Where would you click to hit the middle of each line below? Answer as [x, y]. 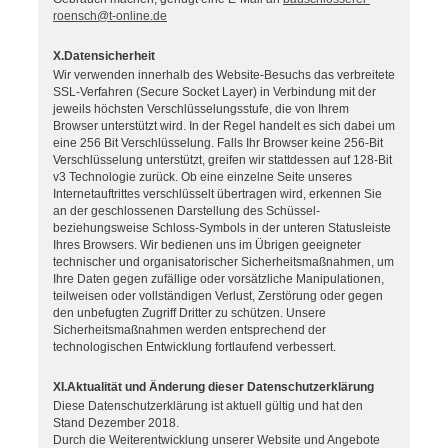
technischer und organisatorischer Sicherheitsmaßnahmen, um [223, 262]
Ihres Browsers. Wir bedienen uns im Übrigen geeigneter [207, 245]
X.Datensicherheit [104, 56]
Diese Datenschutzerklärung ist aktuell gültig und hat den [208, 406]
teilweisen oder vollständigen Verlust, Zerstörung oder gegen [218, 296]
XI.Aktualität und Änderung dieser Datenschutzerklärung [213, 387]
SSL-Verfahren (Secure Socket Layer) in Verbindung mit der [214, 92]
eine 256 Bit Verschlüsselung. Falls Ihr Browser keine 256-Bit [218, 143]
